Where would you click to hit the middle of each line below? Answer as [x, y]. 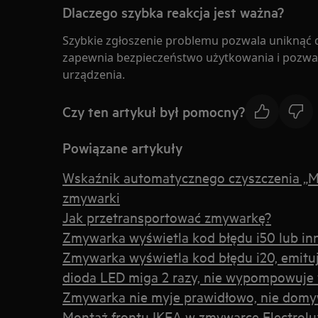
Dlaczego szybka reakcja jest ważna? [173, 12]
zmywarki [91, 197]
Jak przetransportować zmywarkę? [167, 217]
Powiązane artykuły [122, 148]
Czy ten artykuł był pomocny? [154, 111]
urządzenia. [94, 75]
